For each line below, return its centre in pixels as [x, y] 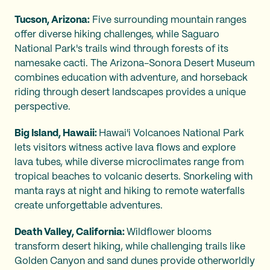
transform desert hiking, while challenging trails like [130, 246]
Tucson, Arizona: [52, 20]
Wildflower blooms [169, 232]
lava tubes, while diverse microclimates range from [129, 162]
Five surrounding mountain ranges [168, 20]
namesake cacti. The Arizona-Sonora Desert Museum [135, 63]
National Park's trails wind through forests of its [121, 49]
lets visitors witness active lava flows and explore [125, 148]
